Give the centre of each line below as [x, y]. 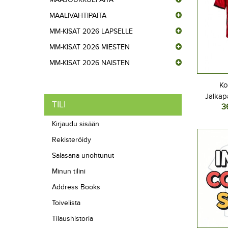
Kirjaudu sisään [76, 124]
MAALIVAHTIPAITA [78, 16]
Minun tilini [69, 171]
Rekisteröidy [72, 140]
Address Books [76, 187]
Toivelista [66, 203]
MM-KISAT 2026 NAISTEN [90, 63]
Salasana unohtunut [83, 155]
